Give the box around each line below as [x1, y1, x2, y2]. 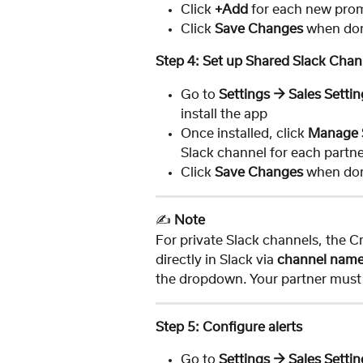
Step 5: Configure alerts [156, 320, 302, 334]
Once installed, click [181, 126, 308, 140]
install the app [181, 107, 267, 121]
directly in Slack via [156, 253, 277, 267]
